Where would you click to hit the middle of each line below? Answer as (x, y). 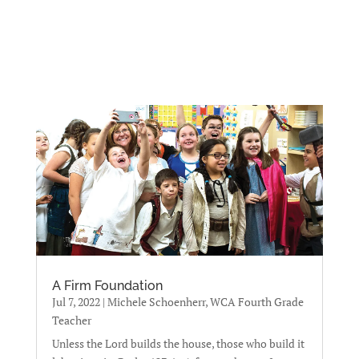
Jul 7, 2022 (76, 301)
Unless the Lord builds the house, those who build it (178, 343)
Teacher (71, 320)
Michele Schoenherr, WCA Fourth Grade (205, 301)
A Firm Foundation (107, 285)
